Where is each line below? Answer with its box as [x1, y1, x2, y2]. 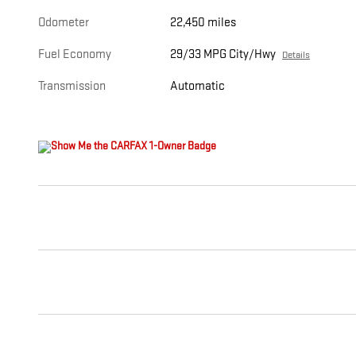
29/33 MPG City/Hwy [170, 47, 277, 63]
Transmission [38, 79, 106, 95]
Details [282, 48, 311, 62]
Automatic [170, 79, 226, 95]
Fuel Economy [38, 47, 111, 63]
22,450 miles [170, 15, 237, 31]
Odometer [38, 15, 89, 31]
